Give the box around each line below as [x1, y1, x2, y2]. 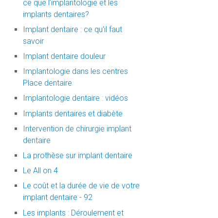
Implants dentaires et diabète [22, 109, 123, 118]
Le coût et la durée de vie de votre [22, 181, 140, 191]
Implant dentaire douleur [22, 52, 106, 61]
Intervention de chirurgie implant [22, 124, 131, 133]
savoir [22, 36, 44, 46]
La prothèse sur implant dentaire [22, 150, 132, 160]
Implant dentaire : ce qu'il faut [22, 24, 122, 34]
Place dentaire [22, 78, 72, 88]
